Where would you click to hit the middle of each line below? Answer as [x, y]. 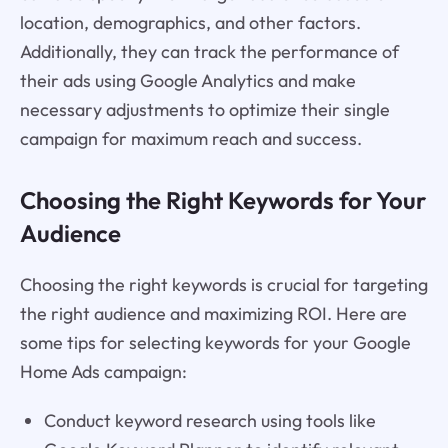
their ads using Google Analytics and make [187, 80]
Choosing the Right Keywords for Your [222, 200]
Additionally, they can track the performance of [209, 51]
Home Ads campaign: [103, 372]
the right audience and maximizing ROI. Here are [213, 314]
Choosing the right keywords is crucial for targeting [223, 285]
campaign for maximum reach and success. [190, 138]
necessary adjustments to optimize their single [204, 109]
